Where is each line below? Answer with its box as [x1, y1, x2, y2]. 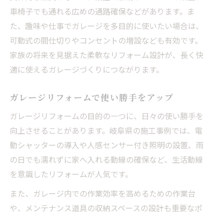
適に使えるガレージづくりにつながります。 [10, 63, 164, 75]
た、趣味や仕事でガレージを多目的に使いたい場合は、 [10, 19, 203, 31]
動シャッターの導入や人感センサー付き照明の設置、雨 [10, 139, 203, 151]
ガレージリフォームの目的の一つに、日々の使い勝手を [10, 109, 203, 122]
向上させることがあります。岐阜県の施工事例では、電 [10, 124, 202, 136]
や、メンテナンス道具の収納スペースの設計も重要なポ [10, 201, 202, 214]
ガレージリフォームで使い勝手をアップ [10, 91, 174, 103]
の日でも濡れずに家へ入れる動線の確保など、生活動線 [10, 153, 203, 165]
